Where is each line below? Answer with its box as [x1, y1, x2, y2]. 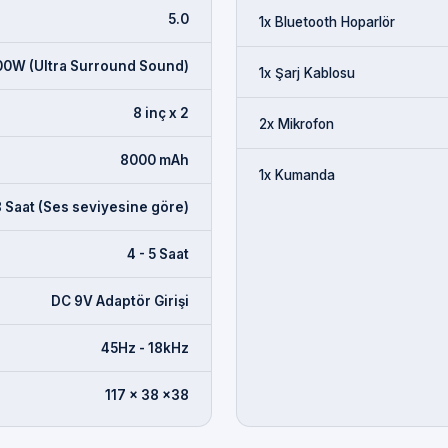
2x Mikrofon [259, 115, 334, 132]
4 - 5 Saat [127, 245, 189, 262]
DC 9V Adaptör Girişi [51, 292, 189, 309]
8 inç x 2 [133, 104, 189, 121]
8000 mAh [120, 151, 189, 168]
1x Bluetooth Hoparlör [259, 13, 395, 30]
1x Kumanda [259, 166, 335, 183]
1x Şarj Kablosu [259, 64, 355, 81]
